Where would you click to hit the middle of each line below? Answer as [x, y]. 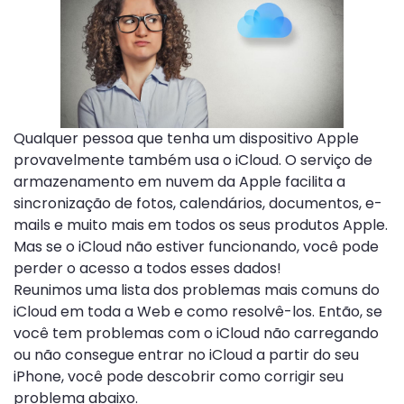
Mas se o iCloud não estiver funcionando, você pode [196, 246]
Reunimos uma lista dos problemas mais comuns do [197, 289]
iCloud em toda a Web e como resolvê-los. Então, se [198, 311]
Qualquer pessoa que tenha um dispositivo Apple [186, 138]
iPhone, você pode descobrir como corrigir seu [179, 376]
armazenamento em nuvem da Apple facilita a [179, 181]
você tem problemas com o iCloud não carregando [196, 333]
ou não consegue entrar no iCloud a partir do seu [186, 354]
